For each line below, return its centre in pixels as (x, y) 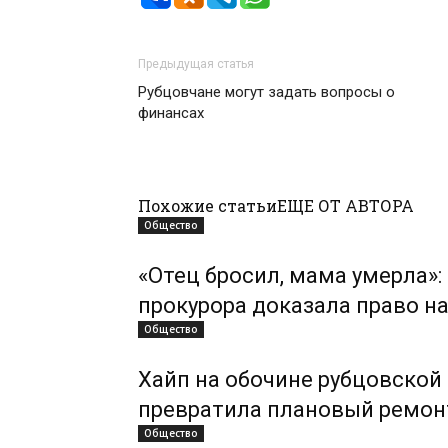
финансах (171, 113)
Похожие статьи (207, 205)
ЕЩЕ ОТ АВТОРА (345, 205)
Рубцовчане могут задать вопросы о (266, 92)
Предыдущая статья (196, 64)
